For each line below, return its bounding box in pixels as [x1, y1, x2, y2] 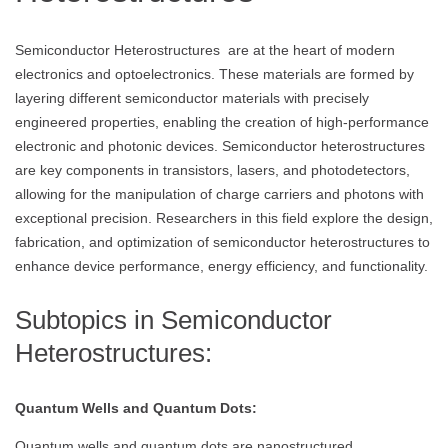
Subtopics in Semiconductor [15, 305, 332, 336]
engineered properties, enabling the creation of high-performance [15, 114, 429, 131]
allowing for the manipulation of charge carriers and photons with [15, 186, 424, 203]
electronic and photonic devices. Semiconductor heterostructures [15, 138, 425, 155]
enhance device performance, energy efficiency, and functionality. [15, 258, 428, 275]
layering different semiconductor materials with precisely [15, 90, 369, 107]
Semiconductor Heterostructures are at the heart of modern [15, 42, 395, 59]
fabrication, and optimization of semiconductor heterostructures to [15, 234, 430, 251]
